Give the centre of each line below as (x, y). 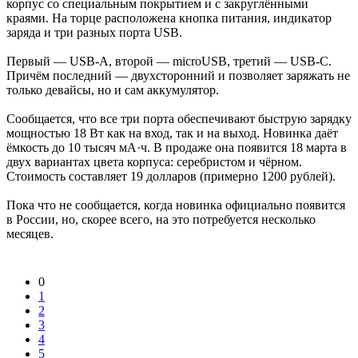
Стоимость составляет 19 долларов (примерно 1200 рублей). (171, 176)
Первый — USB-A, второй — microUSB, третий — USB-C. (169, 61)
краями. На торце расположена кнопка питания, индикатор (169, 18)
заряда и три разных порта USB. (94, 32)
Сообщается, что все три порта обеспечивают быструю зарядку (179, 118)
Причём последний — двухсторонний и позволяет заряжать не (178, 75)
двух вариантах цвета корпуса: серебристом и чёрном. (154, 161)
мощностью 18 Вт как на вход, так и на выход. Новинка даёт (172, 133)
